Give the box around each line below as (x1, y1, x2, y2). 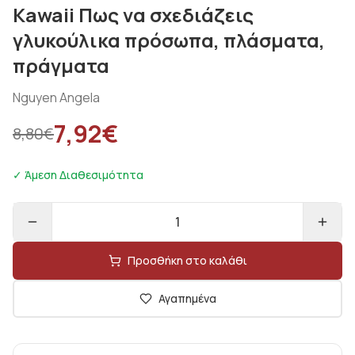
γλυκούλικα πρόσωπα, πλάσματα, (13, 27, 325, 53)
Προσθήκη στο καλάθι (127, 253, 247, 268)
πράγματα (13, 52, 109, 78)
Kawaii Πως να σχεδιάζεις (13, 2, 254, 28)
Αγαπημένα (158, 291, 216, 306)
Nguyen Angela (13, 89, 100, 106)
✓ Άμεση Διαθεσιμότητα (13, 167, 143, 182)
